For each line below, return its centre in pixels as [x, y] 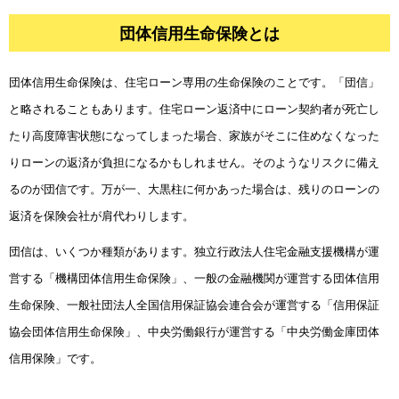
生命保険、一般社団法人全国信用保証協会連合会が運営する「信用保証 [194, 305]
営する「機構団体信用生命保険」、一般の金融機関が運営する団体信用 [194, 278]
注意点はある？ [87, 82]
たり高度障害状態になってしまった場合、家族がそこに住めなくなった [194, 135]
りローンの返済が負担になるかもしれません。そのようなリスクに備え [194, 162]
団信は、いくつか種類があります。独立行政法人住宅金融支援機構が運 [194, 251]
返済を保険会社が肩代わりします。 [102, 216]
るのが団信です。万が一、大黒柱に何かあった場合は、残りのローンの [194, 189]
